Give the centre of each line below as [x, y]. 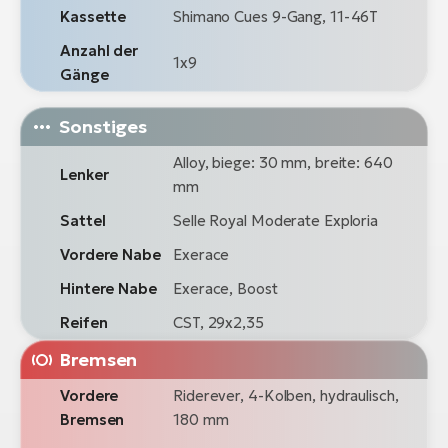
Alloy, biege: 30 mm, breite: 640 [283, 163]
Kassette [93, 17]
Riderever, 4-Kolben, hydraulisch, [286, 396]
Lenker [84, 175]
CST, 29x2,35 [218, 323]
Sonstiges [103, 127]
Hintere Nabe [108, 289]
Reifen [84, 323]
